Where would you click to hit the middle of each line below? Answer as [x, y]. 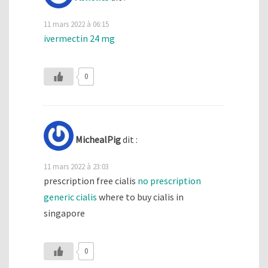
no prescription [169, 181]
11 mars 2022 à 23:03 [76, 167]
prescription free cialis [91, 181]
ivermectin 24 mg [79, 39]
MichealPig [98, 140]
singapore [64, 213]
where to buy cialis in [140, 197]
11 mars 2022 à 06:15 [76, 24]
